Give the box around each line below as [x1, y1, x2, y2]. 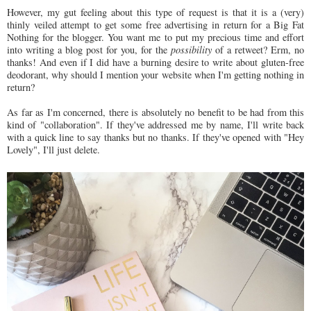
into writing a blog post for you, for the [7, 43, 171, 57]
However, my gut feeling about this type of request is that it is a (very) [7, 6, 304, 19]
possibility [171, 43, 212, 57]
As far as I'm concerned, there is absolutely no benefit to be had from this [7, 106, 304, 119]
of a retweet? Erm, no [212, 43, 304, 57]
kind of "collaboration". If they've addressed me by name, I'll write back [7, 118, 304, 132]
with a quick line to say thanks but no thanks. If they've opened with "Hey [7, 131, 304, 144]
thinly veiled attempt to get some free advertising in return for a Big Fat [7, 18, 304, 32]
